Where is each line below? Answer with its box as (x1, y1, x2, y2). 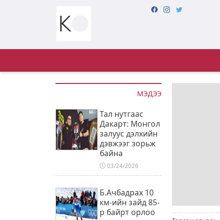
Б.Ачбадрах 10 (100, 187, 154, 198)
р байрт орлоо (100, 206, 156, 218)
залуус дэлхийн (100, 128, 158, 139)
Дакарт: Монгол (100, 118, 161, 129)
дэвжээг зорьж (100, 137, 156, 149)
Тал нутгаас (100, 108, 144, 119)
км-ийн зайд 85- (100, 196, 160, 208)
